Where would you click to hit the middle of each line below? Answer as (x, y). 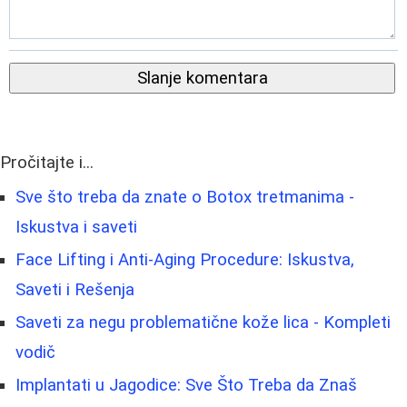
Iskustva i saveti (76, 227)
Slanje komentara (202, 78)
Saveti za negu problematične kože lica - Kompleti (203, 322)
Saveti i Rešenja (75, 289)
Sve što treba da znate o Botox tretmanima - (185, 197)
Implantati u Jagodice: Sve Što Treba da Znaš (186, 385)
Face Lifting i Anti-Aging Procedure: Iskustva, (185, 259)
